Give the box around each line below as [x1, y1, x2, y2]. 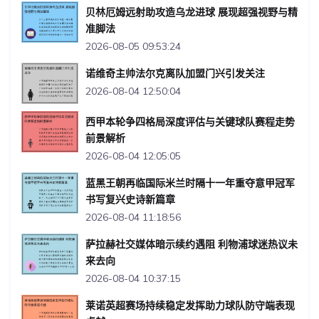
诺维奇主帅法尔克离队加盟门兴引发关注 [85, 66, 265, 80]
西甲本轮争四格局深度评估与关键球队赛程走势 [85, 115, 295, 128]
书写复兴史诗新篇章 [85, 192, 175, 206]
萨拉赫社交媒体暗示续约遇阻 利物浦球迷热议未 [85, 237, 298, 251]
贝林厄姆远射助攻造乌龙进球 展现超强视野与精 [85, 5, 298, 19]
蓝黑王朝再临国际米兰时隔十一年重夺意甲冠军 [85, 176, 295, 189]
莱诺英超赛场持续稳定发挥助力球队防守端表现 [85, 298, 295, 312]
